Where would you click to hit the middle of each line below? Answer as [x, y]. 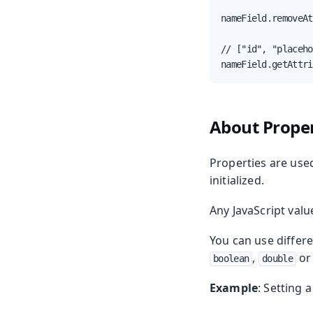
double [277, 259]
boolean [231, 259]
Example [234, 288]
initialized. [237, 181]
